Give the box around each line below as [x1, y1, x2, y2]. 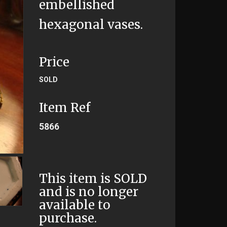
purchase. [39, 210, 97, 226]
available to [39, 197, 110, 213]
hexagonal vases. [39, 17, 143, 32]
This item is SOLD [39, 171, 147, 186]
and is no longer [39, 184, 138, 200]
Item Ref [39, 100, 90, 116]
